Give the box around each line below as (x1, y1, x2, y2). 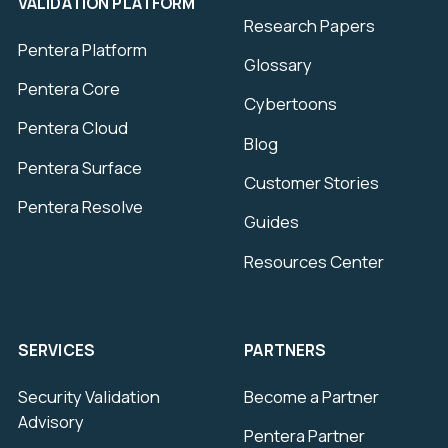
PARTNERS (244, 339, 327, 362)
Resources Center (244, 249, 385, 273)
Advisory (17, 409, 84, 433)
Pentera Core (17, 76, 120, 100)
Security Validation (17, 384, 160, 408)
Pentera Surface (17, 155, 142, 179)
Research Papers (244, 13, 376, 37)
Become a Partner (244, 384, 380, 408)
